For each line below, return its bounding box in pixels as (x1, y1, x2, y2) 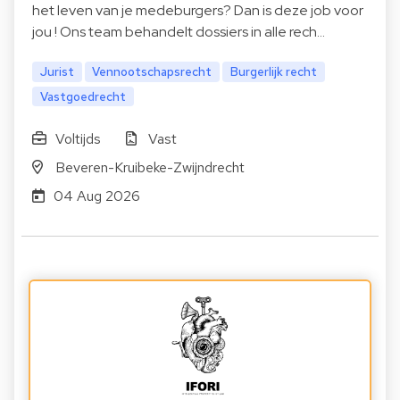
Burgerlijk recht (230, 62, 318, 79)
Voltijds (54, 129, 101, 148)
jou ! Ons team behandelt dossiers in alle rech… (32, 21, 325, 41)
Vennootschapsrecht (92, 62, 212, 79)
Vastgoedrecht (39, 87, 126, 104)
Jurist (39, 62, 74, 79)
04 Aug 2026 (53, 186, 140, 205)
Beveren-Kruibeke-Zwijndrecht (54, 157, 245, 177)
